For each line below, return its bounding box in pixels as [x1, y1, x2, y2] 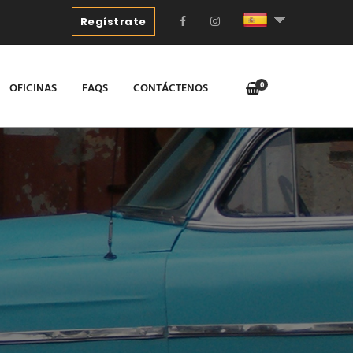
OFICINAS [9, 80, 57, 98]
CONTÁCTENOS [133, 80, 208, 98]
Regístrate [80, 14, 147, 29]
